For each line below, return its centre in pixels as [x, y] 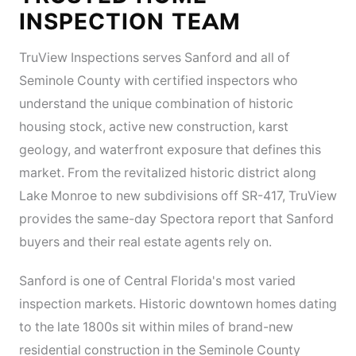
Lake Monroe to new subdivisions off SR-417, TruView [178, 196]
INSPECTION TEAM [130, 21]
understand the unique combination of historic [156, 104]
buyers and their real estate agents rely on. [145, 242]
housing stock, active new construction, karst [154, 127]
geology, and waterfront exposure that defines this [170, 150]
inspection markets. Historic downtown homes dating [178, 304]
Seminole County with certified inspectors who [159, 81]
